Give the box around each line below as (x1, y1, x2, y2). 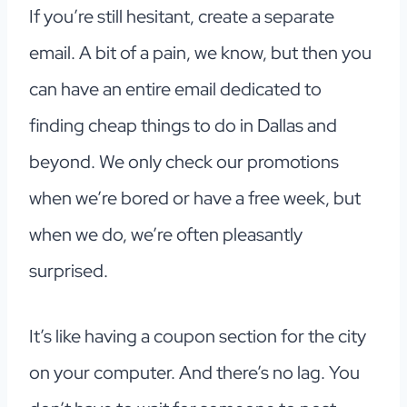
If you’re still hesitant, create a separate (29, 5, 334, 29)
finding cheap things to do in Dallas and (29, 114, 337, 138)
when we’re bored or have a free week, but (29, 186, 361, 211)
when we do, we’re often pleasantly (29, 223, 303, 247)
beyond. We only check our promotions (29, 150, 339, 174)
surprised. (29, 259, 108, 283)
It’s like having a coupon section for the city (29, 324, 366, 349)
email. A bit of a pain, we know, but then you (29, 41, 372, 65)
